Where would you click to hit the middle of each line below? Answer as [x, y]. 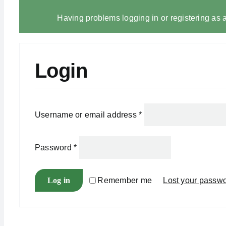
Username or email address [87, 115]
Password [54, 147]
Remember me [125, 180]
